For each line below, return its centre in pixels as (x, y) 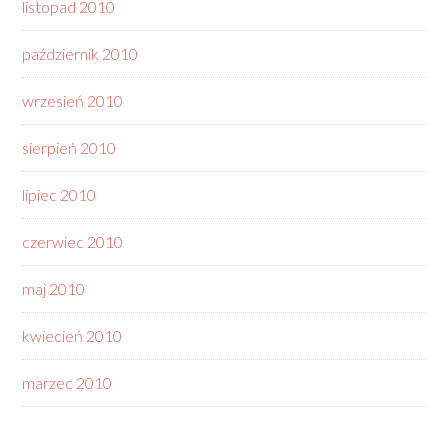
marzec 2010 (67, 382)
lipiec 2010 (59, 194)
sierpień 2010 (69, 147)
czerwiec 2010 (73, 241)
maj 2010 (54, 288)
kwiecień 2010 (72, 335)
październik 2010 (80, 53)
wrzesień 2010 (73, 100)
